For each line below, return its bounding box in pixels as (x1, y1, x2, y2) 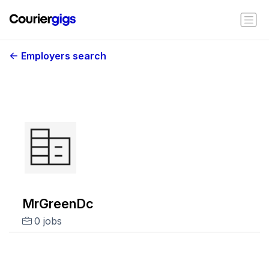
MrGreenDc (22, 196, 94, 211)
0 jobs (34, 215, 62, 227)
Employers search (21, 50, 106, 62)
